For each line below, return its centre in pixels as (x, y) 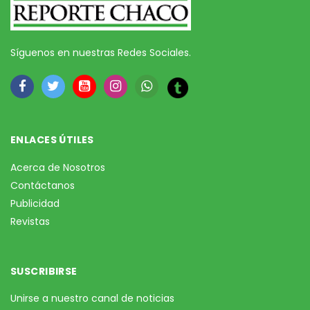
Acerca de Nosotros (58, 168)
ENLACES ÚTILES (52, 140)
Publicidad (35, 204)
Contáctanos (43, 186)
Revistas (30, 222)
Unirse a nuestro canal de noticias (92, 299)
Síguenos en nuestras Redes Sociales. (101, 53)
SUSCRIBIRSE (44, 272)
